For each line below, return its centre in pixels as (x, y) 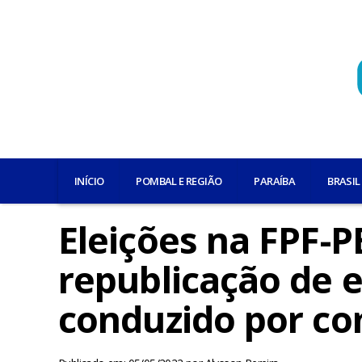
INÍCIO (89, 181)
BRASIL (344, 181)
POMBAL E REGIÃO (179, 181)
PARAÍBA (275, 181)
